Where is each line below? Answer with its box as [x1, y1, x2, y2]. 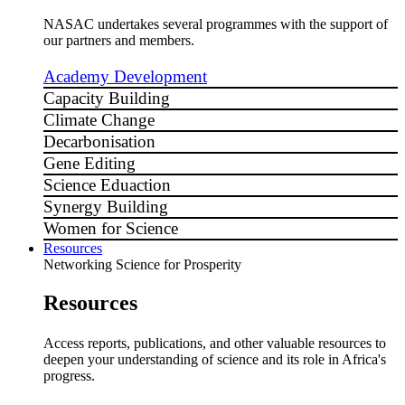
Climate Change [43, 109, 155, 129]
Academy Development [43, 66, 207, 86]
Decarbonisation [43, 131, 155, 151]
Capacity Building [43, 88, 170, 108]
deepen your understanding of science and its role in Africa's [43, 351, 386, 367]
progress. [43, 367, 95, 383]
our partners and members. [43, 32, 194, 48]
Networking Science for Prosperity [43, 256, 241, 272]
